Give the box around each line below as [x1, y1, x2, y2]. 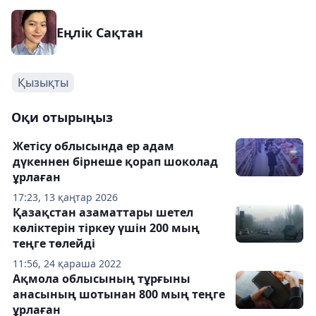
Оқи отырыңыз [11, 109, 113, 126]
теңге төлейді [13, 236, 95, 251]
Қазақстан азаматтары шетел [13, 205, 193, 220]
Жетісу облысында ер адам [13, 138, 174, 154]
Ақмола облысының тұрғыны [13, 271, 190, 286]
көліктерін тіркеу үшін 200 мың [13, 220, 200, 236]
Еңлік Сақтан [56, 24, 143, 41]
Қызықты [18, 75, 68, 90]
